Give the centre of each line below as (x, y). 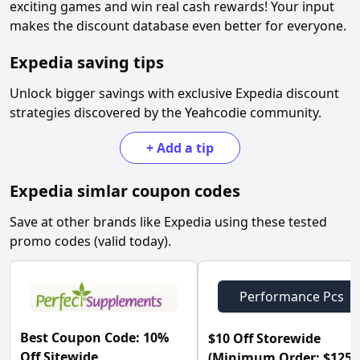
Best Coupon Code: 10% (94, 337)
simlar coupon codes (157, 191)
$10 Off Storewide (264, 338)
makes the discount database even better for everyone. (178, 26)
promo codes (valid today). (90, 241)
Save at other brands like (87, 222)
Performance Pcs (292, 297)
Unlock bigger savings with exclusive (123, 93)
